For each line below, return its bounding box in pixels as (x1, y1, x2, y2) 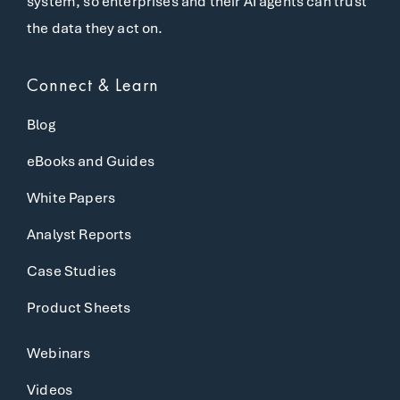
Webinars (27, 344, 91, 362)
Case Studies (27, 262, 117, 280)
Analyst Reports (27, 225, 132, 244)
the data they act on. (27, 19, 163, 37)
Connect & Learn (27, 73, 159, 96)
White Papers (27, 188, 116, 207)
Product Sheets (27, 298, 131, 317)
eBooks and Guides (27, 152, 154, 171)
